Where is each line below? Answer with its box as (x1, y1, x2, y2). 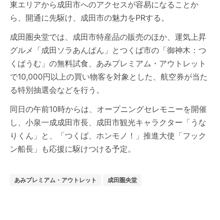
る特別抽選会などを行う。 (10, 85, 104, 95)
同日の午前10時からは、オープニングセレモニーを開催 (10, 104, 207, 114)
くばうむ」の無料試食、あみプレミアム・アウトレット (10, 58, 206, 68)
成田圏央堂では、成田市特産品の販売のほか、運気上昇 (10, 32, 206, 42)
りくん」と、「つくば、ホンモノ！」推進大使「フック (10, 131, 206, 140)
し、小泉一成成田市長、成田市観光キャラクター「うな (10, 117, 206, 127)
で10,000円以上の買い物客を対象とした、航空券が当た (10, 72, 208, 82)
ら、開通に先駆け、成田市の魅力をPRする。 (10, 13, 169, 23)
